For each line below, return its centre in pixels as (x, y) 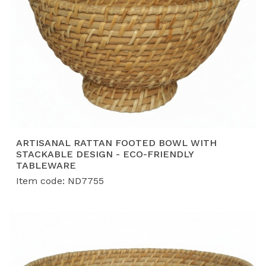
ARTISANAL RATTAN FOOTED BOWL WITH (116, 142)
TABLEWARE (46, 165)
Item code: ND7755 (60, 180)
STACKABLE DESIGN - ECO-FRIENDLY (105, 154)
